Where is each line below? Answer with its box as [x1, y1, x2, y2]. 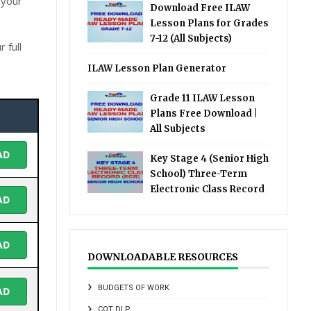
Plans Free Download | [150, 108, 258, 119]
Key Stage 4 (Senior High [150, 153, 269, 165]
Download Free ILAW [150, 2, 251, 14]
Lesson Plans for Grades [150, 17, 269, 29]
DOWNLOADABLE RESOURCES [87, 251, 239, 263]
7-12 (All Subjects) [150, 33, 233, 44]
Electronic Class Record [150, 183, 265, 195]
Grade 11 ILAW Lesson [150, 92, 255, 104]
